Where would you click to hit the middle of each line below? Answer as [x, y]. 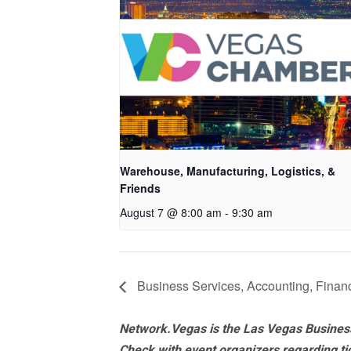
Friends [140, 188]
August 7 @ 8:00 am [171, 213]
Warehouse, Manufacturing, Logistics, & [228, 171]
